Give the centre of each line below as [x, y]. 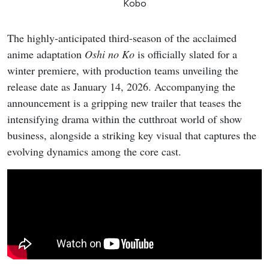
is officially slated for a [186, 54]
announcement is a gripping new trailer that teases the [124, 103]
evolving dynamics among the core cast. [94, 152]
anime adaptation [46, 54]
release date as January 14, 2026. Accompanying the [121, 87]
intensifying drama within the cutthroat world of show [125, 119]
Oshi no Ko [110, 54]
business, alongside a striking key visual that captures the [132, 135]
